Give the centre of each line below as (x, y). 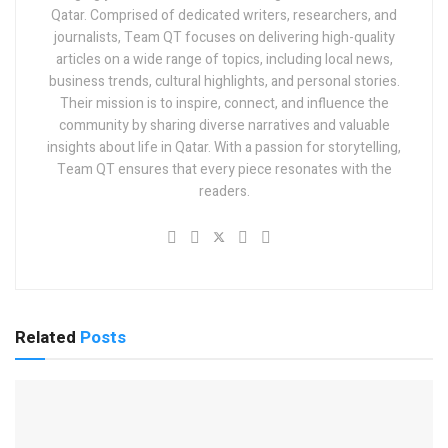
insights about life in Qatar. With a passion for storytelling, (224, 148)
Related (45, 338)
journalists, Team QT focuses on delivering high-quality (224, 38)
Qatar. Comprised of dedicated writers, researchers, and (224, 16)
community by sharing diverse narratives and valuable (224, 126)
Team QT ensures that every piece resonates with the (224, 170)
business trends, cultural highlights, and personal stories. (224, 82)
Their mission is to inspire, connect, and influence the (224, 104)
